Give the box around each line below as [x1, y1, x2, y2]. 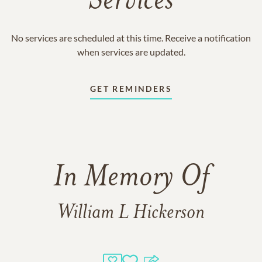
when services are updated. [77, 46, 185, 57]
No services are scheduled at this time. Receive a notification [11, 32, 251, 43]
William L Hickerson [57, 203, 205, 223]
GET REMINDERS [89, 84, 173, 94]
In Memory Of [53, 163, 209, 194]
